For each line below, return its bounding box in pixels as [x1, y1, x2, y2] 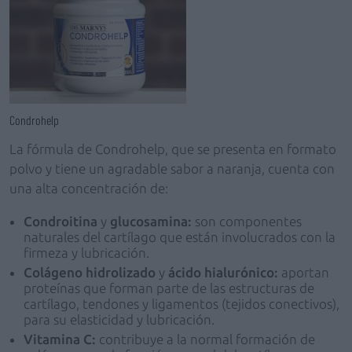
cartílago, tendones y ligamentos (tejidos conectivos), [24, 296, 339, 311]
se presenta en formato [197, 141, 336, 156]
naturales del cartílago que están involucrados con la [24, 229, 335, 244]
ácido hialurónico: [168, 265, 281, 280]
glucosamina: [110, 214, 195, 229]
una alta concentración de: [9, 181, 171, 196]
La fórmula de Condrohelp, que [9, 141, 194, 156]
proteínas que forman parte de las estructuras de [24, 280, 314, 295]
